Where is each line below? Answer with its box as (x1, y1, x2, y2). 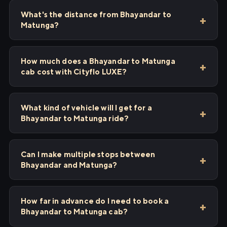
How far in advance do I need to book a (21, 197, 169, 205)
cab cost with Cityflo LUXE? (21, 67, 127, 76)
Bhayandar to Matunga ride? (21, 114, 129, 123)
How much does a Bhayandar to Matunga (21, 57, 175, 65)
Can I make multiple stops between (21, 150, 156, 159)
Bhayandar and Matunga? (21, 161, 118, 169)
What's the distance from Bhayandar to (21, 10, 171, 19)
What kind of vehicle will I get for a (21, 103, 152, 112)
